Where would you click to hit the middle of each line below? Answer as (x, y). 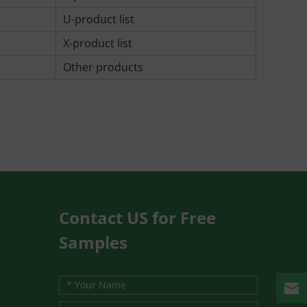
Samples (93, 242)
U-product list (98, 19)
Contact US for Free (137, 218)
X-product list (97, 43)
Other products (103, 67)
